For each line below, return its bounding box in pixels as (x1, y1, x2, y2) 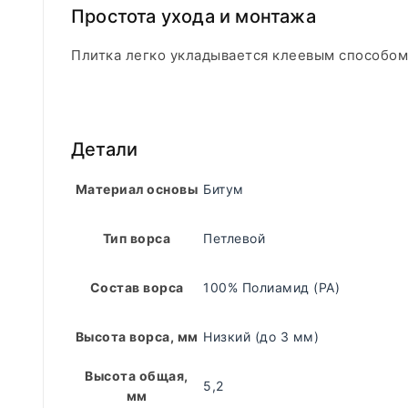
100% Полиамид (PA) (203, 280, 340, 295)
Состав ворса (89, 280, 184, 295)
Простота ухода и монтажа (71, 5, 316, 27)
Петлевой (203, 230, 265, 246)
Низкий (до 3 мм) (203, 329, 319, 344)
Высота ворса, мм (75, 329, 199, 344)
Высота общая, (85, 368, 189, 383)
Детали (71, 138, 138, 160)
